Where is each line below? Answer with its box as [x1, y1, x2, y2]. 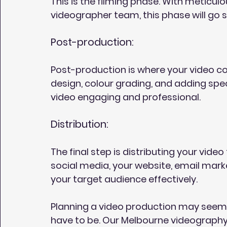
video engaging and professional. [51, 90, 201, 103]
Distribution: [51, 117, 108, 131]
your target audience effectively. [51, 172, 198, 185]
